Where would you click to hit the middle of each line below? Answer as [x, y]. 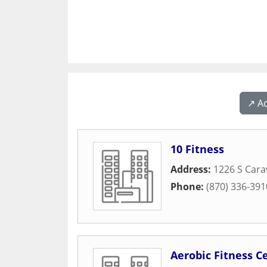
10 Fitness [197, 149]
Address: [192, 169]
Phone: [188, 187]
